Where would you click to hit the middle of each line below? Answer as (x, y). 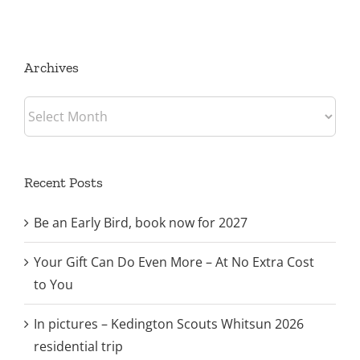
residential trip (78, 347)
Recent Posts (63, 183)
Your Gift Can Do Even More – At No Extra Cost (174, 262)
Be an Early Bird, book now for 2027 (141, 223)
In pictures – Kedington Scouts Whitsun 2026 (169, 324)
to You (53, 285)
